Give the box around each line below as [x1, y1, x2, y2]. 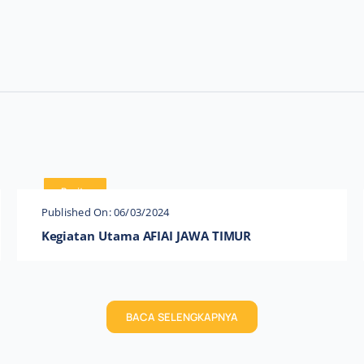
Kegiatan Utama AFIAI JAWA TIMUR [41, 227, 252, 245]
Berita [61, 184, 90, 198]
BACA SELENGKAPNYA [126, 310, 238, 325]
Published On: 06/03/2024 [41, 205, 170, 220]
